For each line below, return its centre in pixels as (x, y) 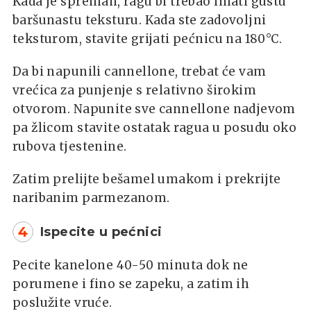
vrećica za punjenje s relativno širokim (134, 90)
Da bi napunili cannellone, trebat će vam (140, 71)
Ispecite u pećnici (101, 232)
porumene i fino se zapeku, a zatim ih (131, 284)
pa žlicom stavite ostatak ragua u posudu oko (155, 127)
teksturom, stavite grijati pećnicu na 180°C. (148, 39)
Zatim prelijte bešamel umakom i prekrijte (147, 179)
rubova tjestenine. (70, 146)
